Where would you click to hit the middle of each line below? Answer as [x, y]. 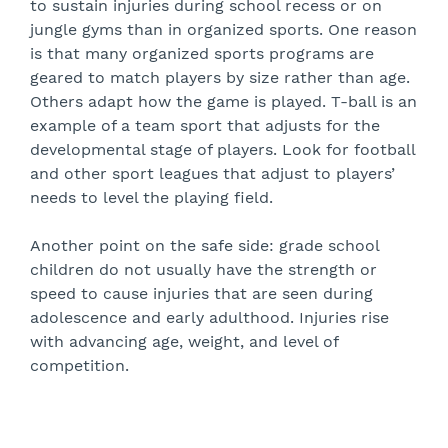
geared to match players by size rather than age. [220, 77]
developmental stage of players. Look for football [222, 149]
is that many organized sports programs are [202, 53]
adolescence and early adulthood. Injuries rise [209, 317]
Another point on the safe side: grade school [204, 245]
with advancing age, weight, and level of [184, 341]
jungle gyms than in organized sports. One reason [223, 29]
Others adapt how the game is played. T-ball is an [223, 101]
